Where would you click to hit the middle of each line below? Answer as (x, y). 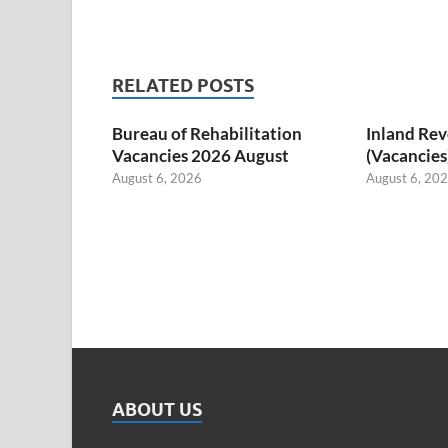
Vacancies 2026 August (200, 155)
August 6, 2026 (157, 177)
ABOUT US (157, 409)
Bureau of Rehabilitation (207, 133)
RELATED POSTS (183, 85)
